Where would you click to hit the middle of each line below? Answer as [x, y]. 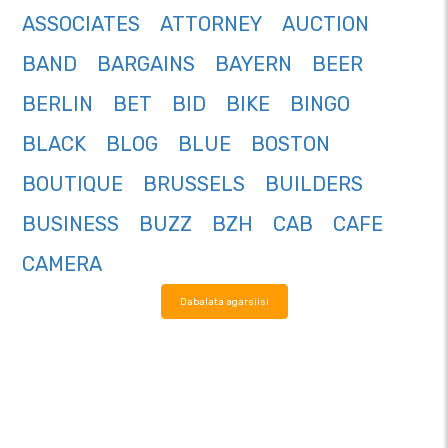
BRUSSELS [194, 184]
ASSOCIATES [81, 24]
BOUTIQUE [72, 184]
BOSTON [290, 144]
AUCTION [325, 24]
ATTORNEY [211, 24]
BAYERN [253, 64]
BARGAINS [146, 64]
